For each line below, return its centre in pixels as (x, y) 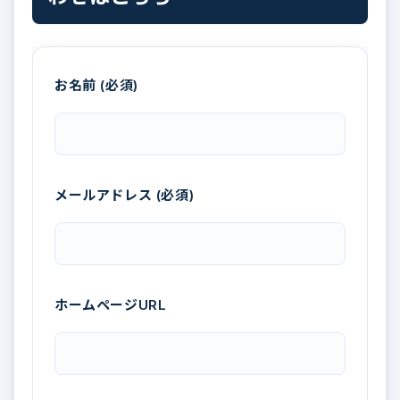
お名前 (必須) (96, 86)
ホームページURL (111, 304)
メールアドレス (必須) (125, 195)
